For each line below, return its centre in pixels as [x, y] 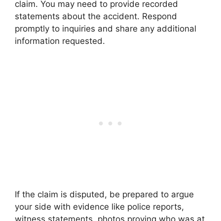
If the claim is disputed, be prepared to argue [104, 194]
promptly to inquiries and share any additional [106, 29]
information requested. [60, 41]
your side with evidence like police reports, [99, 206]
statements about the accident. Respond [96, 16]
